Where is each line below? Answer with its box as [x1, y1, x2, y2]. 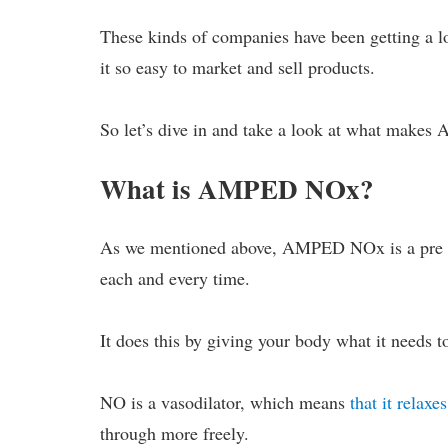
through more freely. [100, 420, 250, 445]
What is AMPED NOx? [100, 168, 375, 208]
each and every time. [100, 265, 251, 290]
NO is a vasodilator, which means [100, 389, 351, 414]
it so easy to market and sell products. [100, 54, 376, 79]
